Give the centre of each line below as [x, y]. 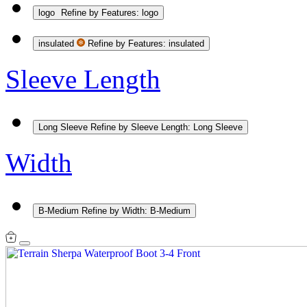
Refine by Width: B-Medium [136, 211]
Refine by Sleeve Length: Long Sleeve [167, 127]
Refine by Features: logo [110, 13]
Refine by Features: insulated [146, 44]
